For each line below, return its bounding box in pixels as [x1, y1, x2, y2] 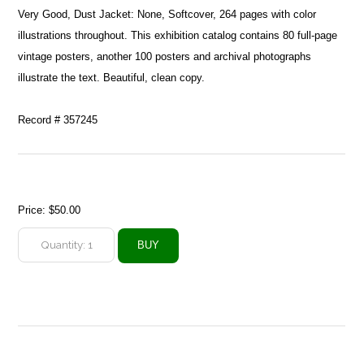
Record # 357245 [18, 113, 98, 126]
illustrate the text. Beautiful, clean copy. [18, 71, 206, 84]
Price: [18, 203, 50, 216]
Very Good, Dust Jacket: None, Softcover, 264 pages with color [18, 7, 317, 20]
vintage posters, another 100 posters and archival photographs [18, 50, 312, 63]
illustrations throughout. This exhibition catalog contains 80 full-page [18, 28, 338, 41]
